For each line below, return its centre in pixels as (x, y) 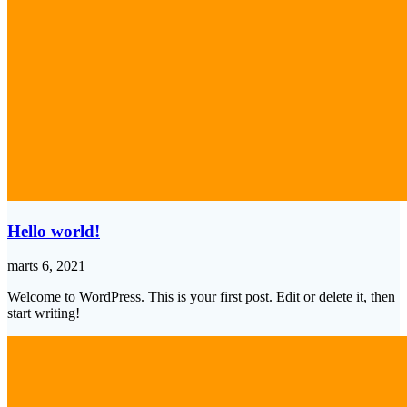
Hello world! (54, 231)
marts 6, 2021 (46, 266)
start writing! (44, 313)
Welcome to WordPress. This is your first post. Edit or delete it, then (201, 297)
